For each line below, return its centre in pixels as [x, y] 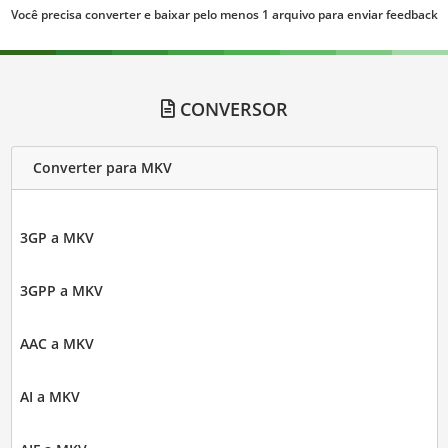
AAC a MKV [56, 343]
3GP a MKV [56, 237]
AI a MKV [49, 396]
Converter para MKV [102, 168]
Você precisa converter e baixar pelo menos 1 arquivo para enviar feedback [224, 14]
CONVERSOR [231, 108]
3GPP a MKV [61, 290]
